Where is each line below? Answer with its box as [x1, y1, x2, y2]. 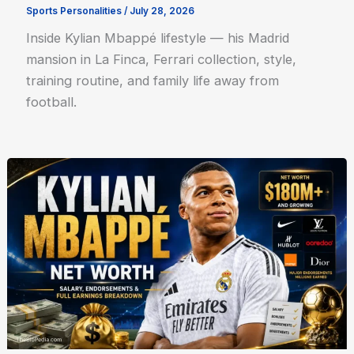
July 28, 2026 [130, 6, 195, 17]
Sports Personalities [26, 6, 122, 17]
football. [26, 93, 77, 110]
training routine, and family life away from [26, 72, 280, 88]
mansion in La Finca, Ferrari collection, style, [26, 51, 297, 67]
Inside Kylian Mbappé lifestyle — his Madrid [26, 29, 290, 46]
